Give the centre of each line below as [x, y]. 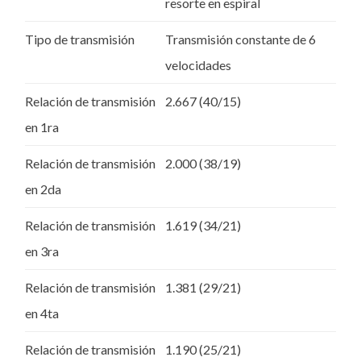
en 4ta [42, 313]
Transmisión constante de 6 [241, 39]
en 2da [43, 189]
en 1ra [42, 127]
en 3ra [42, 251]
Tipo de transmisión [80, 39]
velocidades [198, 65]
